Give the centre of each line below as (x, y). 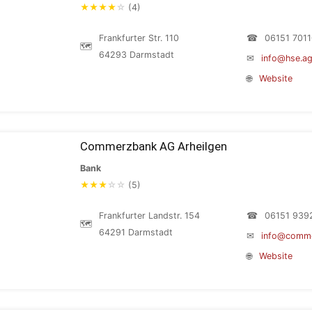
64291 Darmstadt (136, 232)
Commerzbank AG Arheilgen (154, 146)
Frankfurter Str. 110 (139, 38)
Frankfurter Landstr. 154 (149, 216)
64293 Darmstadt (136, 55)
